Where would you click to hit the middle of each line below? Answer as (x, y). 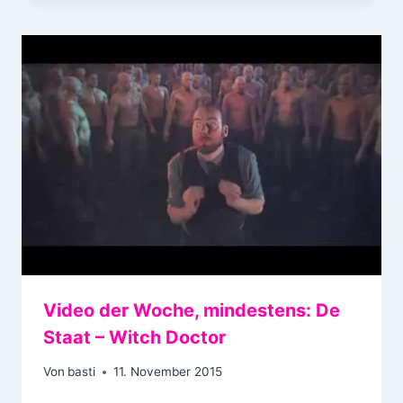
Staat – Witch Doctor (134, 337)
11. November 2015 (168, 372)
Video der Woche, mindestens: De (192, 310)
